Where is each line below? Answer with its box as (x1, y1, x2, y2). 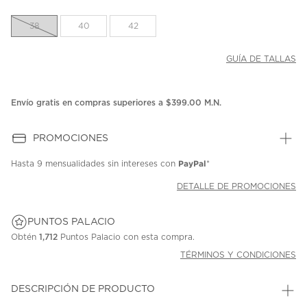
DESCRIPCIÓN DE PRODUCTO (11, 284, 155, 295)
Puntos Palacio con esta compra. (58, 233, 195, 242)
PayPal (178, 159, 206, 169)
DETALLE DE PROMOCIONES (177, 182, 296, 191)
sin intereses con (105, 160, 178, 169)
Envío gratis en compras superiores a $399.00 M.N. (11, 99, 221, 108)
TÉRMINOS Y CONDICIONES (180, 251, 296, 260)
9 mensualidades (37, 160, 105, 169)
